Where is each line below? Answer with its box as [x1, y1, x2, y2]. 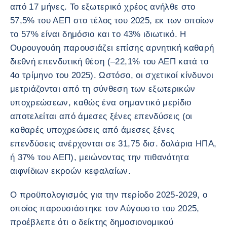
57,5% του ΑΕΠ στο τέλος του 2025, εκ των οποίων [10, 16, 214, 25]
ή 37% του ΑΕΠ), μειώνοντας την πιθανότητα [10, 153, 189, 162]
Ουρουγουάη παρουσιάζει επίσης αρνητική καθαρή [10, 43, 214, 53]
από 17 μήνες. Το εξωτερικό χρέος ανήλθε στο [10, 2, 196, 12]
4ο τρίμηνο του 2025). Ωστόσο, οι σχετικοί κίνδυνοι [10, 70, 213, 80]
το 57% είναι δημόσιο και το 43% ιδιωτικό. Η [10, 29, 186, 39]
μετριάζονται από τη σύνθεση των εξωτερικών [10, 84, 196, 94]
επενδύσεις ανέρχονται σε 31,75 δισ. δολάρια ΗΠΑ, [10, 139, 217, 148]
